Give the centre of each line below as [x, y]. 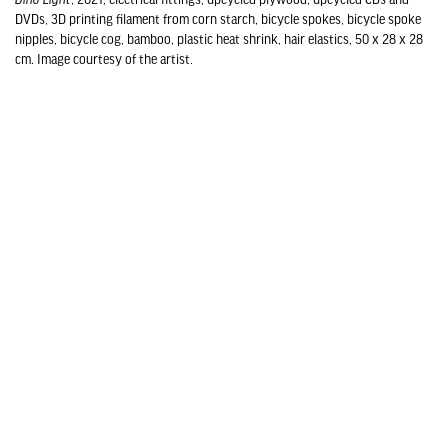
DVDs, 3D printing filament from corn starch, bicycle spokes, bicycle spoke [218, 19]
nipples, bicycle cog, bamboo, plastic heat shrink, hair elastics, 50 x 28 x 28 [219, 39]
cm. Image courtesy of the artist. [104, 59]
